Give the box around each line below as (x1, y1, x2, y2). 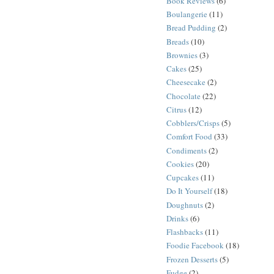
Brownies (166, 49, 198, 61)
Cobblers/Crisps (166, 117, 220, 129)
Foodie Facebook (166, 240, 224, 251)
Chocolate (166, 90, 201, 102)
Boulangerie (166, 9, 207, 20)
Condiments (166, 144, 207, 156)
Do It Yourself (166, 185, 212, 197)
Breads (166, 35, 189, 47)
